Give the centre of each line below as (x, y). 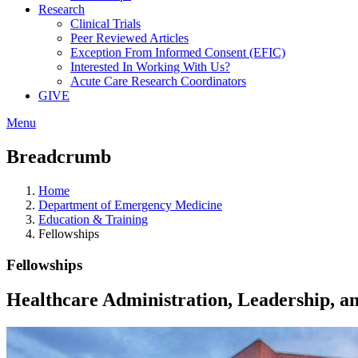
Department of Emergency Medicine (130, 205)
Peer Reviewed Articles (129, 38)
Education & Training (93, 219)
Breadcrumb (59, 156)
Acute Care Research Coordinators (158, 81)
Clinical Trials (105, 24)
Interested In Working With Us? (150, 67)
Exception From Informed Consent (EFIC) (178, 52)
